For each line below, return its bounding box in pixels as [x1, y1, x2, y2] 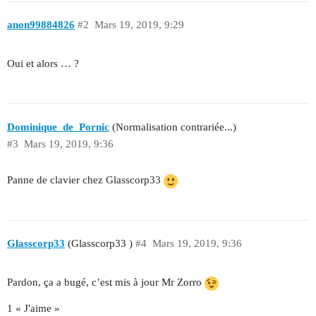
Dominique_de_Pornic [7, 121, 109, 133]
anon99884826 [7, 19, 75, 31]
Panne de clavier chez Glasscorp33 [7, 174, 164, 186]
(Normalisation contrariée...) [109, 121, 236, 133]
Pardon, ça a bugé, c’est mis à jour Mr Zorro [7, 276, 205, 288]
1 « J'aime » [7, 302, 60, 314]
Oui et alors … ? [7, 58, 79, 70]
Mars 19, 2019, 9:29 [94, 19, 184, 31]
